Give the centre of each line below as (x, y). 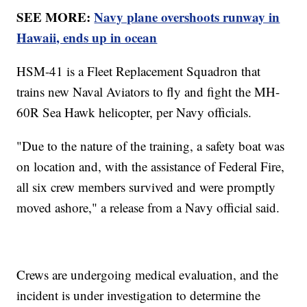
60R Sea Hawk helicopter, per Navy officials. (134, 112)
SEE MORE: (56, 16)
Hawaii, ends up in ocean (87, 37)
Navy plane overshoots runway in (187, 16)
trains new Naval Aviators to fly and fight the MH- (148, 91)
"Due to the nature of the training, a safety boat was (151, 145)
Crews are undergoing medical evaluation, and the (148, 274)
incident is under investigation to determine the (139, 295)
